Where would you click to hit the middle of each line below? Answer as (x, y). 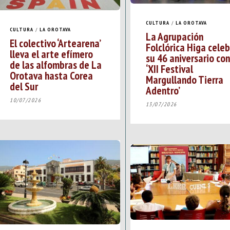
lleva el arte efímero (51, 54)
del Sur (24, 86)
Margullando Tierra (184, 79)
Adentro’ (163, 90)
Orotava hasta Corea (51, 75)
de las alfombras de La (56, 64)
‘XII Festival (169, 69)
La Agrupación (174, 36)
